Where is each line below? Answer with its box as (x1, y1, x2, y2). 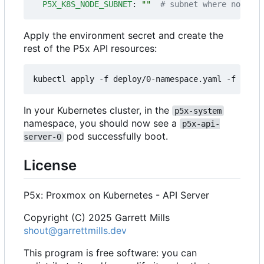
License (24, 156, 77, 174)
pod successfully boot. (64, 130, 168, 142)
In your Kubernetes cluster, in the (24, 104, 172, 116)
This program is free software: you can (24, 246, 197, 259)
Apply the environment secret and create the (24, 29, 223, 41)
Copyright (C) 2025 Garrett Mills (24, 211, 170, 223)
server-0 (24, 131, 61, 141)
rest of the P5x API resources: (24, 42, 157, 54)
